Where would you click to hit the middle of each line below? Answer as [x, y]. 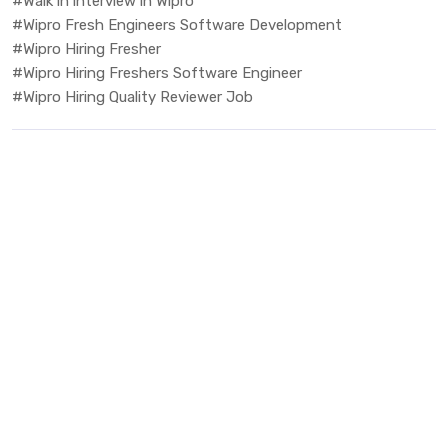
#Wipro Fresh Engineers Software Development [177, 24]
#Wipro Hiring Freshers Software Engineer [157, 72]
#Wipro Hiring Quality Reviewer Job [132, 96]
